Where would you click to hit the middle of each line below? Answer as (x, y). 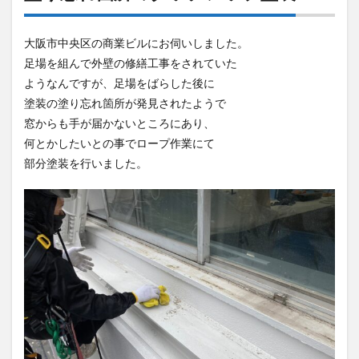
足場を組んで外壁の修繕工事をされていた (131, 63)
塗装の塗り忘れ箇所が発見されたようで (125, 103)
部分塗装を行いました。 (86, 163)
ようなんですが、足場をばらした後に (119, 83)
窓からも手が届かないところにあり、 (119, 123)
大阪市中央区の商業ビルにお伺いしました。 (136, 43)
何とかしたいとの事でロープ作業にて (119, 143)
